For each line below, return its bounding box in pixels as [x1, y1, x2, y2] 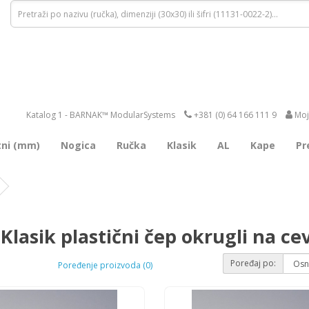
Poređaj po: [230, 257, 276, 269]
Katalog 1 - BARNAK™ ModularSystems [26, 109, 175, 121]
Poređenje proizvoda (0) [58, 259, 152, 271]
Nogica [61, 139, 96, 152]
